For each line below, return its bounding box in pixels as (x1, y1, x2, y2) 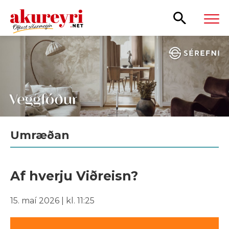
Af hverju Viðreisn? (10, 168, 138, 184)
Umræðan (10, 128, 70, 142)
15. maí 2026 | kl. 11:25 (10, 195, 95, 205)
